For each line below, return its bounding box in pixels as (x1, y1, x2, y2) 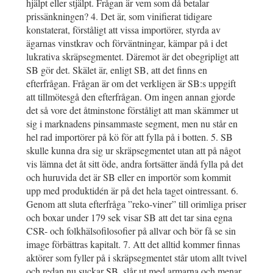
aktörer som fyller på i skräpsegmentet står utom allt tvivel (26, 250, 247, 264)
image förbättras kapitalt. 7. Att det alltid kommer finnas (26, 237, 240, 250)
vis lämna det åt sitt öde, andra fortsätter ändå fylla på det (26, 157, 243, 170)
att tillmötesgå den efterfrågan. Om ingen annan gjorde (26, 90, 235, 103)
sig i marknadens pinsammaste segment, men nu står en (26, 116, 238, 130)
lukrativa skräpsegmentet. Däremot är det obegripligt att (26, 49, 239, 63)
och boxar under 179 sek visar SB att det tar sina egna (26, 210, 232, 224)
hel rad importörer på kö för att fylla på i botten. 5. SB (26, 130, 233, 143)
